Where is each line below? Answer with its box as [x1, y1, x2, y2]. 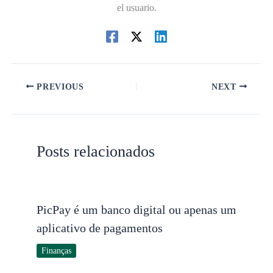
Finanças [41, 246, 71, 255]
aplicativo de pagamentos [37, 221, 163, 235]
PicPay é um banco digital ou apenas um [37, 202, 236, 216]
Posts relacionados [37, 142, 155, 160]
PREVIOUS [34, 82, 84, 91]
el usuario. [116, 2, 157, 13]
